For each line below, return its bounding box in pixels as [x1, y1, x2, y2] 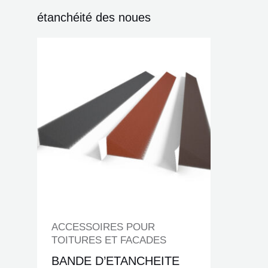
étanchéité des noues [37, 11, 151, 25]
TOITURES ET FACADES [51, 234, 166, 246]
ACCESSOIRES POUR [51, 221, 155, 233]
